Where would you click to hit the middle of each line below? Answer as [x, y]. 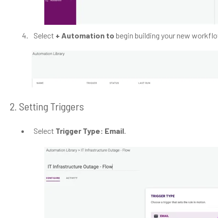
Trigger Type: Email [90, 130]
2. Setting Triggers [47, 106]
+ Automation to [85, 36]
